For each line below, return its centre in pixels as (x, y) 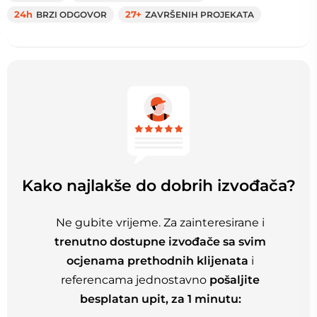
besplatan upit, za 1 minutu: (160, 299)
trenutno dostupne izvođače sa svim (160, 242)
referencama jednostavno (135, 280)
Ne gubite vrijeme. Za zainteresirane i (160, 223)
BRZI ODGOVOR (71, 14)
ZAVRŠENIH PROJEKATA (200, 14)
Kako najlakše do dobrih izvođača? (158, 185)
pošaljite (235, 280)
